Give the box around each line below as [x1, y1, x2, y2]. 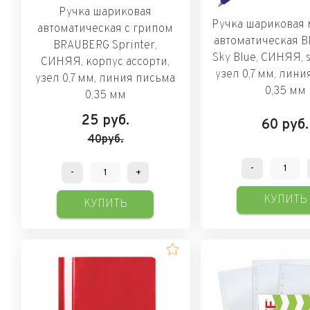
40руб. [87, 132, 124, 147]
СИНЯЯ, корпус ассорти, [41, 55, 170, 69]
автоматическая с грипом [37, 21, 174, 36]
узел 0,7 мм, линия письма [35, 71, 176, 86]
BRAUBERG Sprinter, [53, 38, 158, 53]
